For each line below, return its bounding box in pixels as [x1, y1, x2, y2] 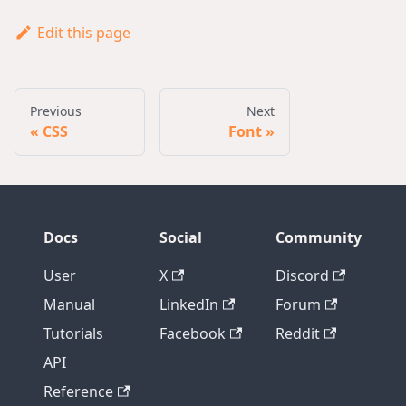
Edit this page [36, 22, 130, 43]
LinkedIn [159, 295, 218, 314]
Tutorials [43, 324, 103, 343]
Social [159, 227, 202, 247]
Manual [43, 295, 95, 314]
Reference [43, 382, 113, 401]
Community [275, 227, 362, 247]
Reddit [275, 324, 320, 343]
